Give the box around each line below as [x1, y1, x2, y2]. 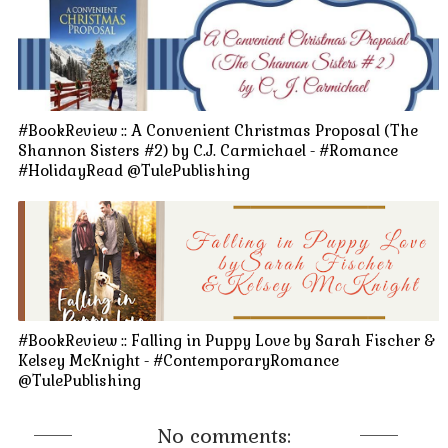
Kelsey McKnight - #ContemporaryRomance [17, 351, 339, 371]
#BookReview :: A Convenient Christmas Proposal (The [17, 121, 418, 141]
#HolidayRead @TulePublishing [17, 161, 250, 181]
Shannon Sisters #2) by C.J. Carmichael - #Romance [17, 141, 398, 161]
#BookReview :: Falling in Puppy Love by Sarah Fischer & [17, 331, 435, 351]
